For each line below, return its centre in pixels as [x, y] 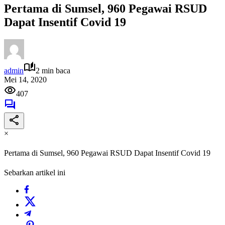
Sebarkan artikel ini [35, 173]
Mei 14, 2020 [25, 79]
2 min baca [53, 70]
